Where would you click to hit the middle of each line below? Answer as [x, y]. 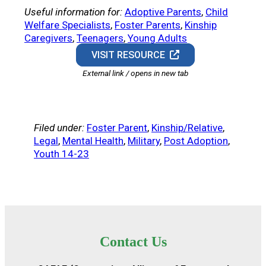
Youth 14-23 [61, 154]
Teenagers [100, 38]
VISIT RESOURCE [131, 55]
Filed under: [59, 128]
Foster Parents [148, 25]
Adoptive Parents [163, 12]
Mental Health [93, 141]
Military [144, 141]
